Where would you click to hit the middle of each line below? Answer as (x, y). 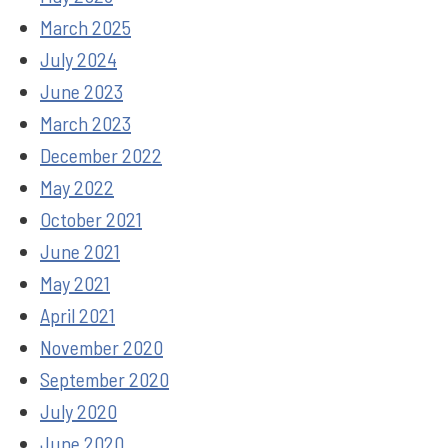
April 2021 (77, 314)
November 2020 (101, 346)
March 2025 (85, 26)
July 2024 (78, 58)
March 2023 (85, 122)
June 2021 (80, 250)
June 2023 (81, 90)
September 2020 (104, 378)
